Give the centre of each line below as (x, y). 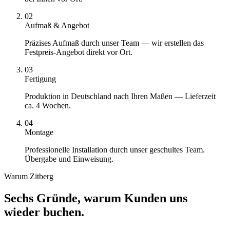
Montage (39, 132)
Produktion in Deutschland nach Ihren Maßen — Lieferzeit (120, 96)
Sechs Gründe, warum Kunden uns (96, 198)
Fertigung (40, 79)
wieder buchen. (44, 212)
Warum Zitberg (29, 176)
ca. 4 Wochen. (48, 105)
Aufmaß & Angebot (57, 25)
